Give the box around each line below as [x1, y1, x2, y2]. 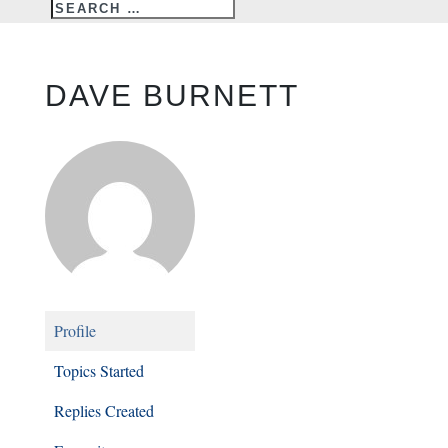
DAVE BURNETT [44, 79, 299, 112]
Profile [53, 320, 96, 341]
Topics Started [53, 360, 144, 381]
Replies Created [53, 400, 154, 421]
